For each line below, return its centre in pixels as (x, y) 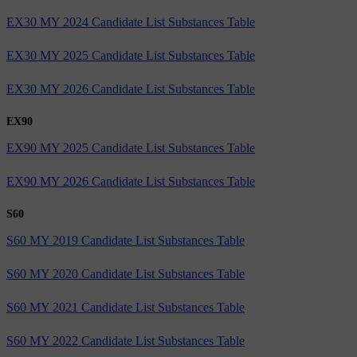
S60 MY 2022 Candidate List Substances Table (126, 340)
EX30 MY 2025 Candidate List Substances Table (131, 55)
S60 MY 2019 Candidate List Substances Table (126, 240)
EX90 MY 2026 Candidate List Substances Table (131, 181)
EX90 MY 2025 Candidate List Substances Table (131, 147)
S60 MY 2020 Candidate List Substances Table (126, 273)
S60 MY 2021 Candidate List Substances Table (126, 307)
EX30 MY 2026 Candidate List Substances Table (131, 88)
